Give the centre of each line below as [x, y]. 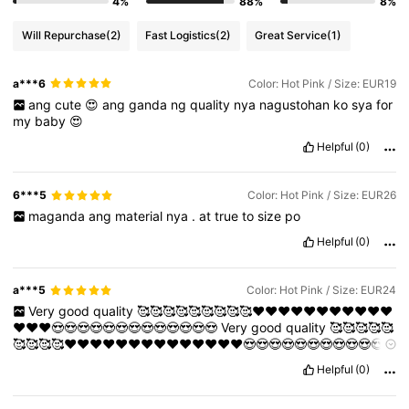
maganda [58, 216]
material [140, 216]
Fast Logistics [181, 36]
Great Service [291, 36]
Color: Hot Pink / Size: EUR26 [321, 195]
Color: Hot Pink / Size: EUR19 [322, 83]
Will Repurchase [63, 36]
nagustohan [296, 105]
